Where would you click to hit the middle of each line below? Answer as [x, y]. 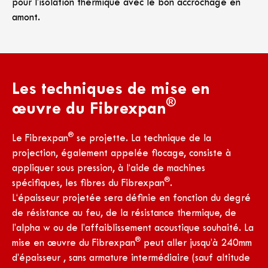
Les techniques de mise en [111, 90]
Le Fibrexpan [40, 139]
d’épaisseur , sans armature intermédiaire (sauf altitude [131, 258]
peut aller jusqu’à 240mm [196, 243]
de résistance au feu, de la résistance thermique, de [124, 214]
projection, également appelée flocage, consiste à [121, 154]
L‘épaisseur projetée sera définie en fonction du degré [131, 199]
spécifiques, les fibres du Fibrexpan [88, 184]
